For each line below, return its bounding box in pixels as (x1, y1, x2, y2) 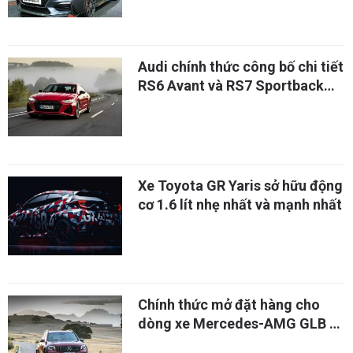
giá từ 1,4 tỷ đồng (138, 334, 251, 351)
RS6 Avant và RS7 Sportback (138, 77, 324, 94)
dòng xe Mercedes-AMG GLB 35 (138, 315, 345, 332)
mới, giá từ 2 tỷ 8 (138, 96, 245, 113)
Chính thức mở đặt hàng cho (138, 296, 320, 313)
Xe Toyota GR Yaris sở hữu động (138, 177, 343, 194)
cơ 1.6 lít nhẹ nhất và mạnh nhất (138, 196, 342, 213)
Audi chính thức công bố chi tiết (138, 58, 344, 75)
